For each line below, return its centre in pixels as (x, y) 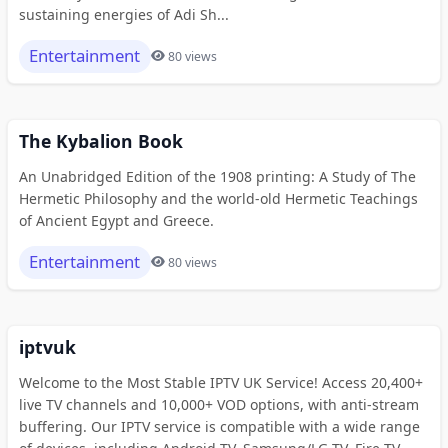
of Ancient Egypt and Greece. (116, 220)
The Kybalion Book (100, 140)
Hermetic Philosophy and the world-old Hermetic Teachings (218, 198)
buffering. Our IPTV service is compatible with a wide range (219, 426)
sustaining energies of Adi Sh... (123, 14)
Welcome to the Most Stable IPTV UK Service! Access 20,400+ (220, 382)
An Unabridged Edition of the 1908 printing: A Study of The (217, 176)
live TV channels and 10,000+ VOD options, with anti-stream (218, 404)
